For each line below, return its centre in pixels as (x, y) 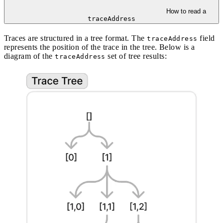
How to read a (186, 11)
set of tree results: (136, 56)
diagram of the (30, 56)
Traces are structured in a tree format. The (76, 38)
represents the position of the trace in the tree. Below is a (100, 47)
